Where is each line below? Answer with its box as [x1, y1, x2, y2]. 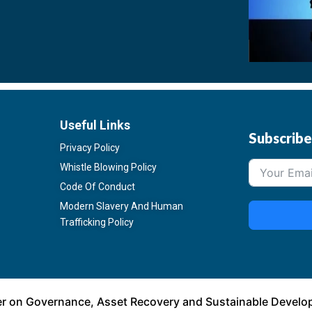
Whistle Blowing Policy [60, 162, 157, 173]
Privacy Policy [60, 142, 120, 153]
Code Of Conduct [60, 181, 136, 192]
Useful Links [60, 118, 131, 132]
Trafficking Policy [60, 217, 134, 228]
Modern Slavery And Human [60, 201, 184, 212]
